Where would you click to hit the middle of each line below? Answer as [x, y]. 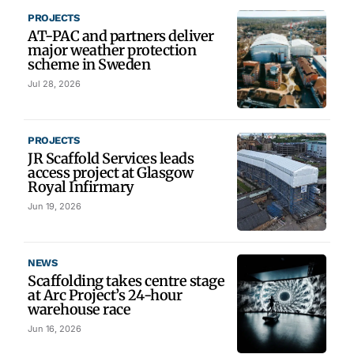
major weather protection [112, 51]
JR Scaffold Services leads [111, 159]
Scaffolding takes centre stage [126, 281]
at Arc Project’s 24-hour [105, 296]
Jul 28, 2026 [54, 84]
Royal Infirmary [81, 187]
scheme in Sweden [89, 65]
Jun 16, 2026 [55, 329]
